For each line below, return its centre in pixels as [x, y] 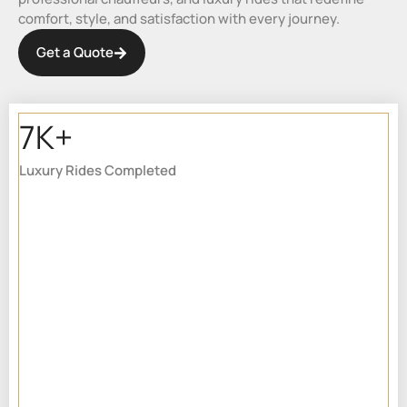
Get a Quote [75, 53]
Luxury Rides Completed [98, 171]
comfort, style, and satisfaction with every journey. [179, 19]
